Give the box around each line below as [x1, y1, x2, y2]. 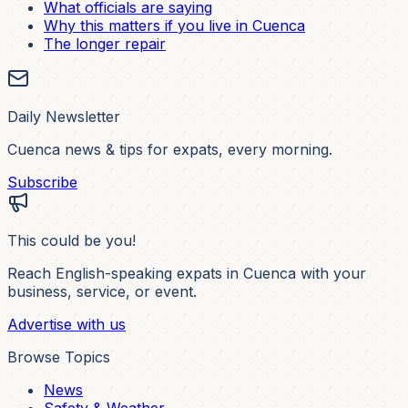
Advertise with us [7, 315, 126, 334]
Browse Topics [7, 348, 110, 367]
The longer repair [44, 35, 166, 54]
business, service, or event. [7, 282, 197, 301]
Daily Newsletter [7, 107, 120, 127]
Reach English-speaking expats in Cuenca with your [7, 264, 366, 283]
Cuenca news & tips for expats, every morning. [7, 140, 332, 159]
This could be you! [7, 231, 136, 250]
